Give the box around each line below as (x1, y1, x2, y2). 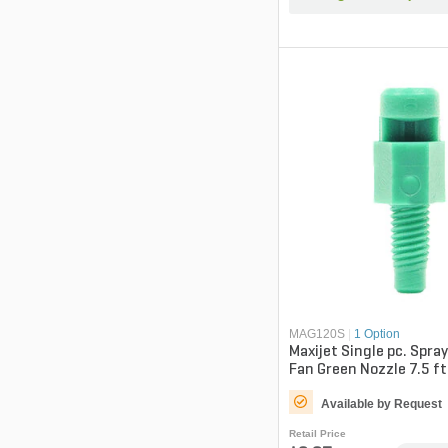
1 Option (353, 327, 400, 342)
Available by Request (320, 397, 442, 412)
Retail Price (288, 428, 346, 440)
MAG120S (288, 327, 345, 342)
